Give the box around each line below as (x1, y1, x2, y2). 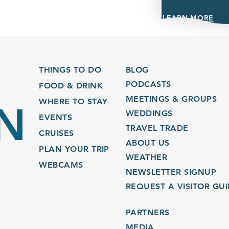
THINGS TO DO (39, 64, 102, 75)
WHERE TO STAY (39, 96, 108, 106)
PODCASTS (125, 79, 171, 89)
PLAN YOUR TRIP (39, 144, 109, 154)
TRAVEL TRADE (125, 123, 189, 133)
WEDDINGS (125, 108, 173, 119)
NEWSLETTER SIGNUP (125, 167, 217, 177)
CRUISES (39, 128, 74, 138)
